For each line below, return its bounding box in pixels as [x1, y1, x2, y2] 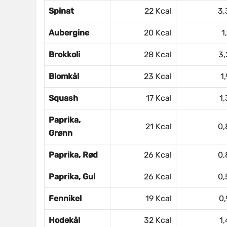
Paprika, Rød [49, 150, 98, 160]
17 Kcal [146, 93, 172, 103]
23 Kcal [144, 71, 172, 82]
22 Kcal [144, 6, 172, 16]
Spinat [49, 6, 74, 16]
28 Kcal [144, 50, 172, 60]
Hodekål [49, 215, 80, 225]
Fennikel [49, 194, 82, 204]
